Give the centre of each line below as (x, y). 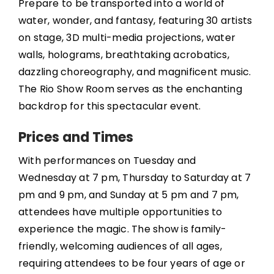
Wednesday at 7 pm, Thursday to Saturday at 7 (135, 178)
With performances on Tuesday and (107, 161)
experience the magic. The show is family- (122, 229)
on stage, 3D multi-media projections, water (127, 38)
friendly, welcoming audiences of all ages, (120, 246)
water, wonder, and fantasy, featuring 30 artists (135, 20)
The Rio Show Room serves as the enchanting (130, 89)
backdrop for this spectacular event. (109, 106)
